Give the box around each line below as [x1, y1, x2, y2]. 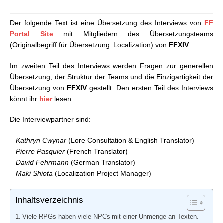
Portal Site [10, 30, 53, 38]
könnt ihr [10, 95, 39, 103]
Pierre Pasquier [16, 147, 65, 156]
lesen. [52, 95, 73, 103]
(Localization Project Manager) [53, 169, 151, 178]
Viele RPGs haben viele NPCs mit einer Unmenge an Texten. [22, 213, 199, 221]
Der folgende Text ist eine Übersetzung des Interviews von [10, 19, 204, 27]
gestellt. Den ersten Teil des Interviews [87, 84, 213, 92]
